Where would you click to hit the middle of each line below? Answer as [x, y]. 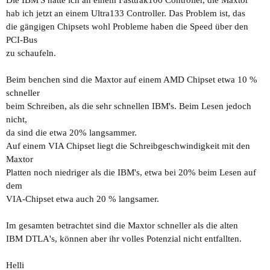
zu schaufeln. [31, 53]
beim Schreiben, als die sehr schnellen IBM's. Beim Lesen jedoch [129, 106]
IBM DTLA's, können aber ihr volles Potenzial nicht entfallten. [124, 239]
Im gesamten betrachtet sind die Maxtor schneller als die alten [122, 225]
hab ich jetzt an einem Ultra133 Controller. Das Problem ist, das [126, 13]
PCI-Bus [22, 40]
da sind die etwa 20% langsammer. [71, 133]
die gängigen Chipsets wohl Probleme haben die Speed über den [127, 27]
